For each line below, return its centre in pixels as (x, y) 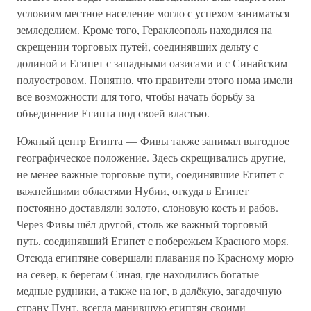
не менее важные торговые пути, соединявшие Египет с (150, 174)
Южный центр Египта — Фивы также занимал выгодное (153, 141)
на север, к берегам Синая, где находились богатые (138, 274)
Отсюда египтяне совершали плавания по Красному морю (155, 257)
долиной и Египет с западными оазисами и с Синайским (152, 63)
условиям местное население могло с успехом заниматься (153, 13)
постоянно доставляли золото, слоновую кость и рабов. (148, 207)
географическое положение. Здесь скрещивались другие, (151, 157)
